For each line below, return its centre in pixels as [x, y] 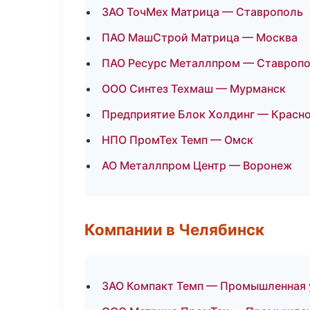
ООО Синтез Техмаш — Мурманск [194, 89]
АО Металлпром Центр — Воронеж [197, 165]
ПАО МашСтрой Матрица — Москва [200, 37]
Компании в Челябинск [174, 229]
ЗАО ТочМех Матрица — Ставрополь [202, 12]
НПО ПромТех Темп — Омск [177, 140]
